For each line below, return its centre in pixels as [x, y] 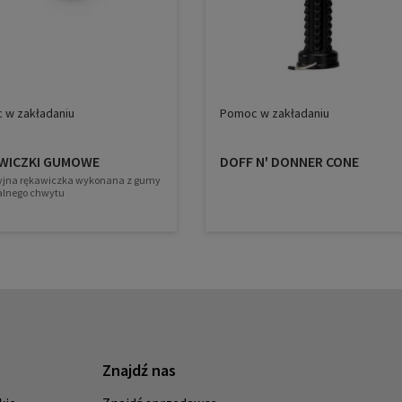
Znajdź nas [139, 370]
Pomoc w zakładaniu [274, 113]
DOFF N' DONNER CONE [289, 161]
